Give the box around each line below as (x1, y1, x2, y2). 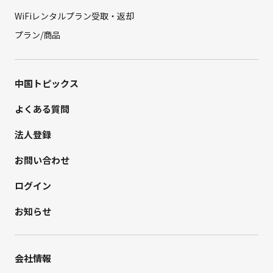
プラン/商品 (14, 29, 60, 41)
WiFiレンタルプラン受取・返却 (14, 10, 134, 23)
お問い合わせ (14, 154, 69, 167)
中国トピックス (14, 77, 79, 90)
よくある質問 (14, 102, 69, 116)
